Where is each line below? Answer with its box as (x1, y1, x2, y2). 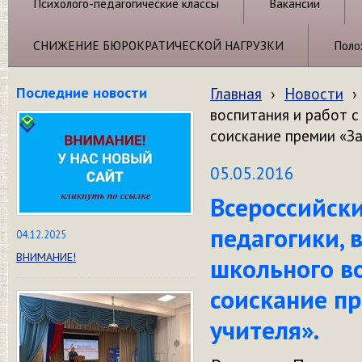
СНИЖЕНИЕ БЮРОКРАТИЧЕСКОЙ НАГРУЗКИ (33, 37, 284, 53)
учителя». (210, 314, 319, 347)
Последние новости (16, 82, 147, 102)
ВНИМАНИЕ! (16, 250, 76, 264)
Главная (210, 84, 262, 103)
